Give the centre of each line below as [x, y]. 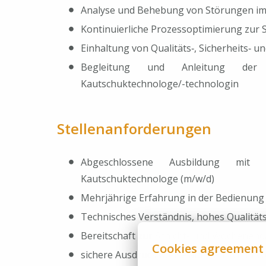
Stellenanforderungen [134, 129]
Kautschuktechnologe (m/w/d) [148, 179]
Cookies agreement [208, 248]
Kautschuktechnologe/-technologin [160, 84]
